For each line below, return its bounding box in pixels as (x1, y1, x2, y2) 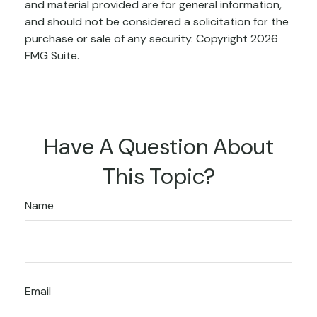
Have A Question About (43, 132, 274, 162)
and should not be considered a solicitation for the (25, 14, 289, 30)
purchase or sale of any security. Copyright (25, 31, 250, 47)
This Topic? (102, 161, 215, 192)
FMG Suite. (25, 48, 79, 64)
